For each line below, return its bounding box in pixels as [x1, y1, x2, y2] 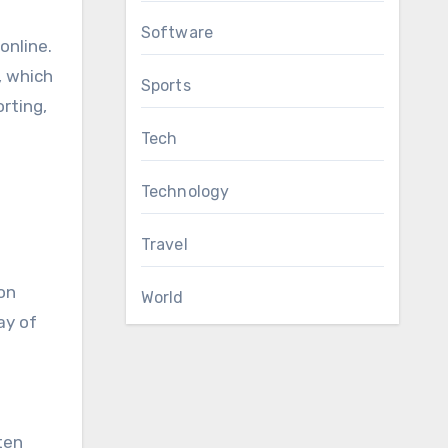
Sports [140, 76, 191, 95]
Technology [140, 182, 230, 201]
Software [140, 23, 214, 42]
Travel [140, 235, 188, 254]
